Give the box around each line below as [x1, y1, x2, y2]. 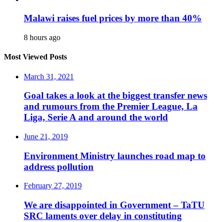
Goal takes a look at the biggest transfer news [24, 90, 207, 101]
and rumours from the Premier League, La [24, 101, 198, 112]
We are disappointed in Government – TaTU [24, 200, 205, 211]
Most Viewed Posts [4, 53, 67, 61]
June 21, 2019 [24, 132, 68, 141]
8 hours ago [24, 33, 60, 42]
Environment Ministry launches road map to [24, 150, 206, 161]
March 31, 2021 [24, 72, 74, 81]
